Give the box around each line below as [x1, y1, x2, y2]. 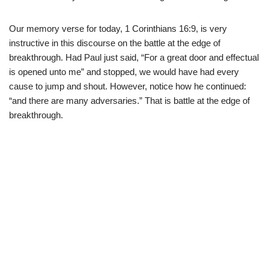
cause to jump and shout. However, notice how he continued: [9, 80, 246, 91]
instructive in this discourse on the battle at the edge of [9, 37, 220, 48]
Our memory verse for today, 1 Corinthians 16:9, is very [9, 23, 227, 34]
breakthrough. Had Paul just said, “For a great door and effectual [9, 52, 259, 62]
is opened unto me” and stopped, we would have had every [9, 66, 239, 77]
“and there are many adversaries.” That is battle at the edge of [9, 95, 250, 106]
